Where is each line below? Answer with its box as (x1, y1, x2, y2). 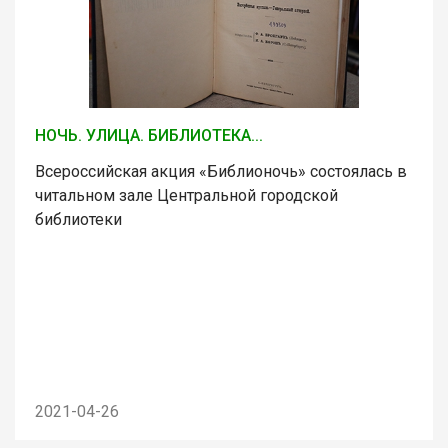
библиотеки (35, 209, 122, 229)
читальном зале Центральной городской (35, 185, 338, 205)
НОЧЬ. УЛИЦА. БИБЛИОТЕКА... (35, 125, 263, 145)
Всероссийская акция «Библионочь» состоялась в (35, 161, 407, 181)
